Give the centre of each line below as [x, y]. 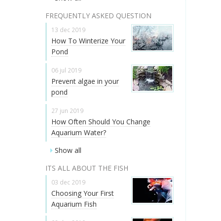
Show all [68, 150]
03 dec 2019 [68, 182]
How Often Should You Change [101, 122]
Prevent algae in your [85, 81]
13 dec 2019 [68, 29]
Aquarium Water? [79, 133]
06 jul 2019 [66, 70]
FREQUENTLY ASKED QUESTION [98, 15]
